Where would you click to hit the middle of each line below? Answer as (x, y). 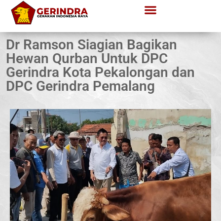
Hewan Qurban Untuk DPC (87, 58)
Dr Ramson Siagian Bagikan (92, 45)
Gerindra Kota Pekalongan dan (100, 72)
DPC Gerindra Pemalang (80, 86)
